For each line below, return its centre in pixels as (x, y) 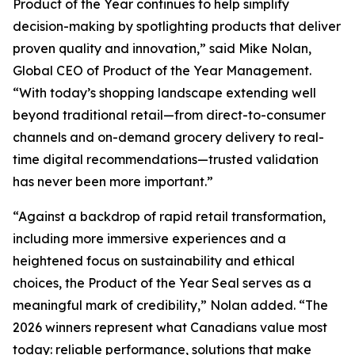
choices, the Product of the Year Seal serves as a (162, 283)
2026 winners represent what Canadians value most (170, 327)
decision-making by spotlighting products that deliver (177, 26)
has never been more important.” (113, 181)
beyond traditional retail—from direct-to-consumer (169, 115)
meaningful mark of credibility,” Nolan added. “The (170, 305)
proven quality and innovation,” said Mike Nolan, (162, 48)
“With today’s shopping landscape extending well (164, 93)
